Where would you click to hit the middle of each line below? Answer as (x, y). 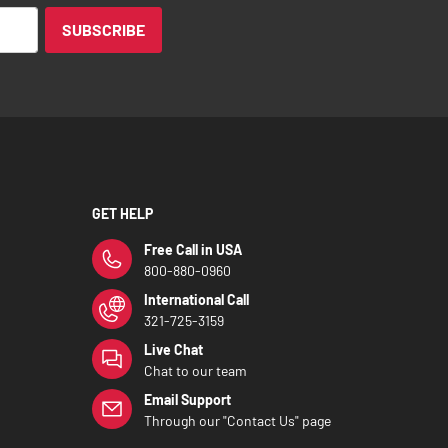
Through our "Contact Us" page (237, 421)
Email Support (187, 400)
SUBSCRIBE (103, 30)
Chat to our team (195, 371)
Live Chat (173, 350)
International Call (196, 300)
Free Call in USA (193, 250)
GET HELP (122, 214)
